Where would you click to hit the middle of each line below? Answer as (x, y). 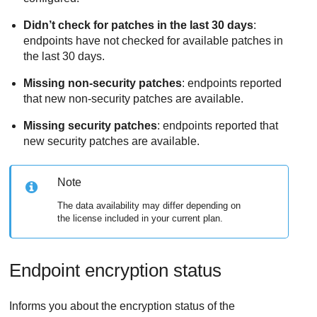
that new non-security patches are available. (134, 98)
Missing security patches (91, 125)
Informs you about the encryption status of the (122, 306)
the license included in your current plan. (140, 218)
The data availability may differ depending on (149, 205)
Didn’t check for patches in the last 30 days (139, 25)
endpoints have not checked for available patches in (154, 40)
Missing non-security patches (103, 83)
